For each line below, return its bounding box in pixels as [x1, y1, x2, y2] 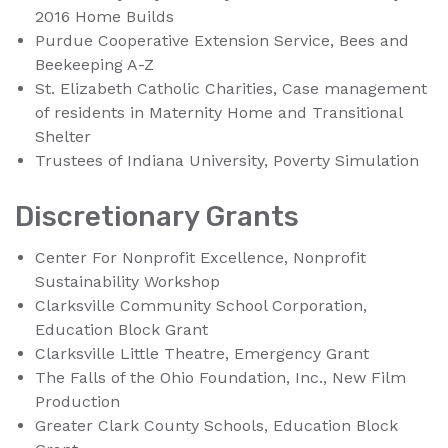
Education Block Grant [35, 320, 208, 340]
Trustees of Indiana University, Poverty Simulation [35, 151, 419, 171]
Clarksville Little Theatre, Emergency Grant [35, 344, 369, 364]
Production [35, 392, 120, 412]
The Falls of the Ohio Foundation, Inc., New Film [35, 368, 406, 388]
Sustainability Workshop [35, 272, 220, 292]
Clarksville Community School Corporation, [35, 296, 367, 316]
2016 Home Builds [35, 7, 174, 27]
